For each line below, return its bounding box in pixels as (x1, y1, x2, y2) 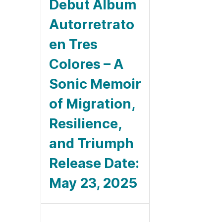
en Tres (49, 36, 98, 53)
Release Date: (49, 155, 139, 171)
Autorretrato (49, 16, 134, 33)
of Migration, (49, 95, 135, 112)
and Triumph (49, 135, 134, 152)
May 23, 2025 (49, 174, 137, 191)
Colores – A (49, 55, 123, 72)
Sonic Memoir (49, 75, 141, 92)
